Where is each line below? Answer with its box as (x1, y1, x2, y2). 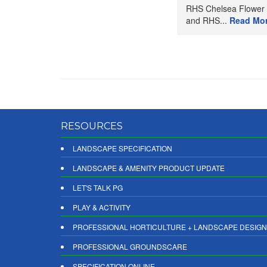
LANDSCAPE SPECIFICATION (73, 143, 172, 153)
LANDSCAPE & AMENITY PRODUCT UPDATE (73, 163, 225, 173)
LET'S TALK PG (73, 182, 123, 193)
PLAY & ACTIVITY (73, 202, 131, 212)
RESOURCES (61, 120, 123, 132)
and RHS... (186, 14, 229, 26)
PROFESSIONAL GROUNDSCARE (73, 241, 187, 252)
